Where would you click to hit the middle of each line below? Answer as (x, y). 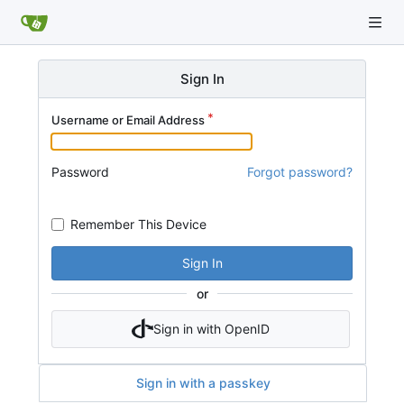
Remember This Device (138, 224)
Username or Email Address (128, 120)
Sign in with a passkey (203, 383)
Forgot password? (300, 172)
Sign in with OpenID (211, 328)
